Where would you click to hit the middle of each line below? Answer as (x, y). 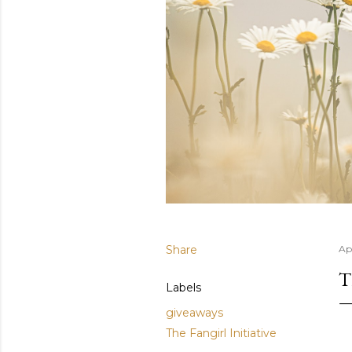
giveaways (194, 313)
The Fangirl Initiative (221, 334)
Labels (183, 288)
